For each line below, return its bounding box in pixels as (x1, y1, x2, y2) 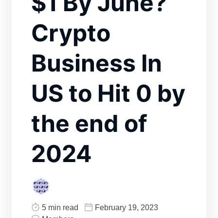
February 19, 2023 (95, 203, 158, 212)
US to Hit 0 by (31, 79, 185, 108)
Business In (31, 49, 162, 78)
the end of (31, 109, 147, 138)
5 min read (42, 203, 78, 212)
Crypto (31, 18, 110, 48)
